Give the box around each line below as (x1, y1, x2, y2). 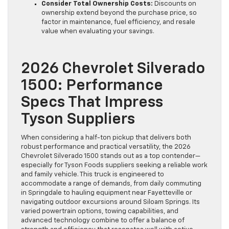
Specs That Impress (21, 95, 163, 110)
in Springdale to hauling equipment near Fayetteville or (21, 189, 192, 196)
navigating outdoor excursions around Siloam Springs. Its (21, 198, 200, 205)
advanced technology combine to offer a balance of (21, 217, 185, 224)
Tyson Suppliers (21, 111, 135, 127)
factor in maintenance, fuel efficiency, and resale (41, 18, 195, 26)
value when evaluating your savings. (41, 28, 154, 35)
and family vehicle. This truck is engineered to (21, 171, 164, 178)
